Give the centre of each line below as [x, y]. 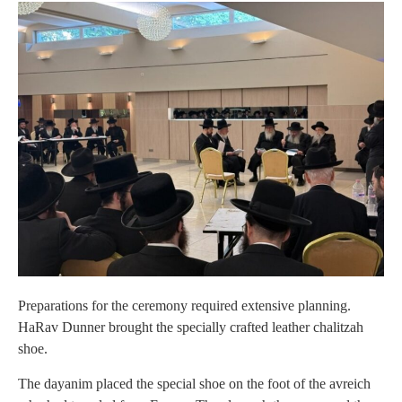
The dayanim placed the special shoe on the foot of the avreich [194, 383]
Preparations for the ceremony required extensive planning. [184, 306]
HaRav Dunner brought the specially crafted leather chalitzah [191, 328]
